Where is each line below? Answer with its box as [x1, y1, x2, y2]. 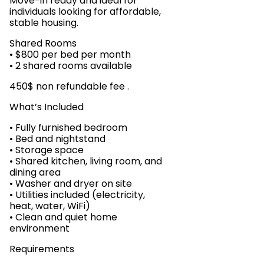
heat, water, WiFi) [9, 199, 90, 213]
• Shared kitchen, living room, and [9, 154, 162, 168]
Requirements [9, 242, 74, 256]
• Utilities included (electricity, [9, 188, 145, 202]
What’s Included [9, 100, 84, 114]
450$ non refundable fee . [9, 80, 129, 93]
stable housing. [9, 16, 78, 29]
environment [9, 222, 70, 235]
